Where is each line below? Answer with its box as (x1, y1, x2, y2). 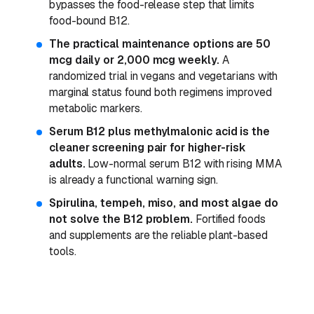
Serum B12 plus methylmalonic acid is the (49, 123, 270, 139)
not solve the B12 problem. (49, 211, 193, 226)
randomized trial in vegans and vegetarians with (49, 68, 278, 83)
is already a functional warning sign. (49, 172, 219, 187)
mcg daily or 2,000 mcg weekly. (49, 52, 219, 67)
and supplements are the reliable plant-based (49, 227, 268, 243)
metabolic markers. (49, 100, 142, 116)
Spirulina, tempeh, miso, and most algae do (49, 195, 278, 210)
